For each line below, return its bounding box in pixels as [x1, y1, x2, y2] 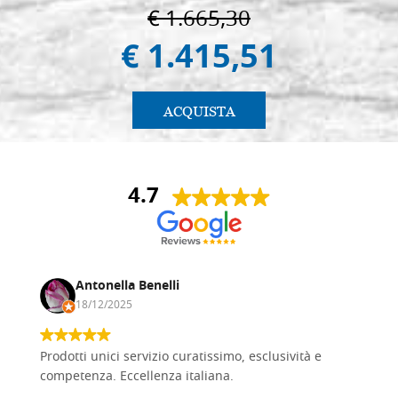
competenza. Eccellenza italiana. [40, 366, 234, 387]
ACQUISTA [163, 101, 235, 121]
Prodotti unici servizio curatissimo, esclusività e [40, 346, 322, 368]
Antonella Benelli [76, 275, 179, 297]
